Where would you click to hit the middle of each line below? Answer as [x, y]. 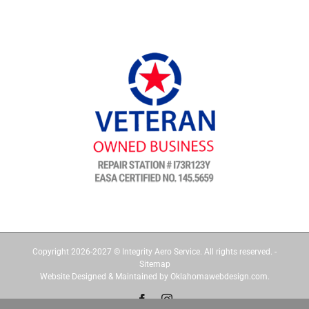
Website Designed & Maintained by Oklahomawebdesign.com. [154, 277]
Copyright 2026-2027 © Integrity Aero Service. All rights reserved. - [154, 252]
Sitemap [154, 264]
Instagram [193, 299]
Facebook [168, 299]
